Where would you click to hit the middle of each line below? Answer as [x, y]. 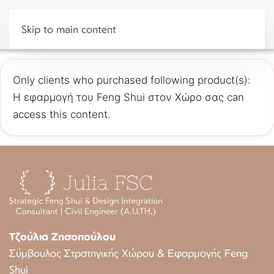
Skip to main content [69, 29]
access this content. [62, 114]
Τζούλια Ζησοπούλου [62, 236]
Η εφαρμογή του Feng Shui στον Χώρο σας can [128, 97]
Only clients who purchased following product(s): [132, 80]
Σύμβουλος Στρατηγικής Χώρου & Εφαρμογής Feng [128, 253]
